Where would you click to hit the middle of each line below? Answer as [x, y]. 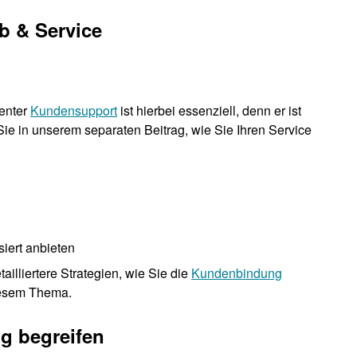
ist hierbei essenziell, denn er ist [209, 110]
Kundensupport [74, 110]
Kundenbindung [237, 273]
